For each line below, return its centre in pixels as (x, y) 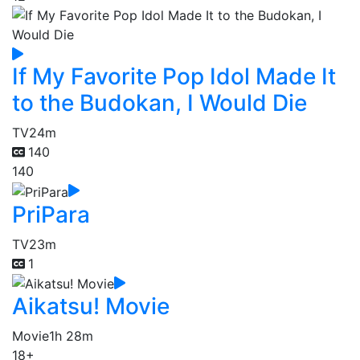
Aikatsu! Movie (91, 307)
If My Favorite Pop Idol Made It (174, 76)
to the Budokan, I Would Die (160, 102)
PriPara (51, 214)
